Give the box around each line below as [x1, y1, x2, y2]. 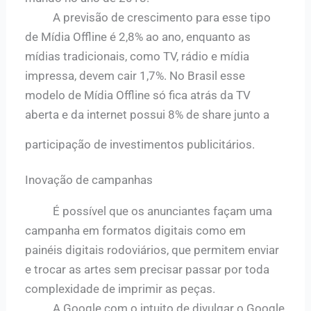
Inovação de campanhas [25, 172, 153, 187]
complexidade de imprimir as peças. [25, 281, 216, 296]
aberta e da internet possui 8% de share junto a [25, 107, 270, 121]
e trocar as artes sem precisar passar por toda [25, 262, 270, 276]
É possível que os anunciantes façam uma [25, 203, 273, 218]
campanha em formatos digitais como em [25, 223, 246, 237]
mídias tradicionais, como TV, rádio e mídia [25, 49, 250, 63]
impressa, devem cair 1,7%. [25, 68, 170, 83]
